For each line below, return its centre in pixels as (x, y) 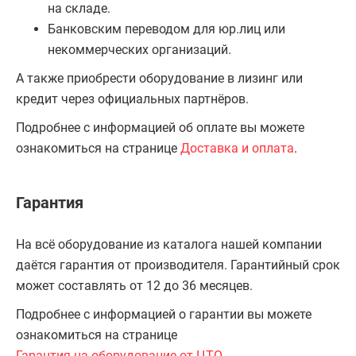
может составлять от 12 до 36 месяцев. (134, 286)
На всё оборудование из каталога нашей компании (169, 244)
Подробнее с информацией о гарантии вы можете (164, 314)
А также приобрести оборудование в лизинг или (159, 78)
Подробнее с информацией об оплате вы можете (160, 128)
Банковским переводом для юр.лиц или (166, 29)
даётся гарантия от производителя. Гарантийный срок (178, 265)
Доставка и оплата (237, 148)
